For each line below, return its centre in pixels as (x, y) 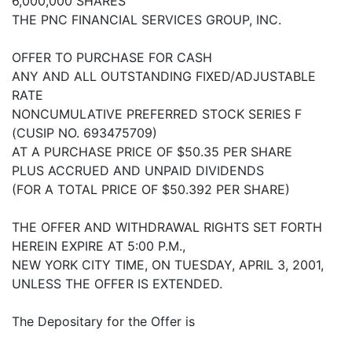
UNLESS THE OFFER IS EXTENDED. (117, 284)
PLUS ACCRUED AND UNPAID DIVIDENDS (138, 171)
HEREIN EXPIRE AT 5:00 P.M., (99, 246)
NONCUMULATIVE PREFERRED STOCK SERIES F (157, 114)
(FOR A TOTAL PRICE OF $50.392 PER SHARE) (151, 190)
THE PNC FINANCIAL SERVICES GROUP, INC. (147, 20)
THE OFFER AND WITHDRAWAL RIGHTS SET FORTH (167, 227)
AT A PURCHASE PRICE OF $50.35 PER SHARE (152, 152)
